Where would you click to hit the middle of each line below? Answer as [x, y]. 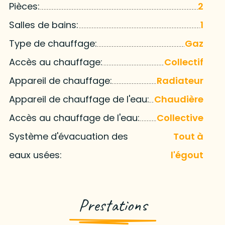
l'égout [187, 155]
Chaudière [179, 99]
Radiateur [180, 80]
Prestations [113, 205]
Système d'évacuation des [68, 136]
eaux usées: [35, 155]
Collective [180, 118]
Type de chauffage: [53, 43]
